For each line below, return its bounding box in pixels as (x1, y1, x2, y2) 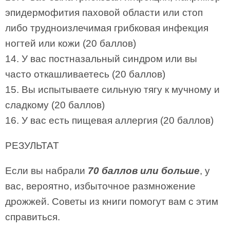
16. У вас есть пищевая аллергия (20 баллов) (5, 115, 214, 126)
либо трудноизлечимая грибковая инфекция (5, 23, 208, 33)
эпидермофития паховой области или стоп (5, 7, 203, 18)
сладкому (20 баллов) (5, 100, 105, 110)
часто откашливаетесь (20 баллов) (5, 69, 165, 80)
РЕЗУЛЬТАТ (5, 140, 59, 151)
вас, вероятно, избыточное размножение (5, 181, 196, 191)
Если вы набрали (5, 165, 88, 176)
